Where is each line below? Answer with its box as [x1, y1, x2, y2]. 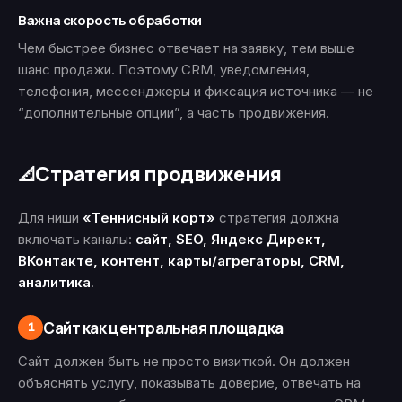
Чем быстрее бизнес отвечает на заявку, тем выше [18, 39, 354, 57]
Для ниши [18, 209, 83, 226]
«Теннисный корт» [83, 209, 215, 226]
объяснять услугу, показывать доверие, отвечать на [18, 374, 361, 391]
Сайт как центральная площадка [43, 317, 284, 338]
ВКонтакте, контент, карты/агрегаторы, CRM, [18, 252, 345, 269]
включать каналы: [18, 231, 135, 248]
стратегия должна [215, 209, 339, 226]
